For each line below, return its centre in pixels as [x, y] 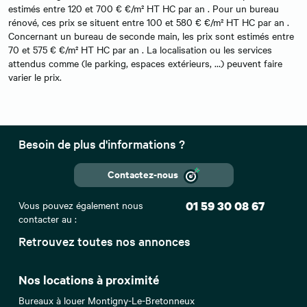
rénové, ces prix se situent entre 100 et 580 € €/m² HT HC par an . [149, 22]
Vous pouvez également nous [81, 205]
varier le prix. [35, 76]
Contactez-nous [143, 173]
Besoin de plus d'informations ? [102, 143]
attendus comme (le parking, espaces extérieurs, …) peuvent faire [145, 63]
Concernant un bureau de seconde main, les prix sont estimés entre [151, 35]
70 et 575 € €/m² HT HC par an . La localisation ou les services [140, 49]
